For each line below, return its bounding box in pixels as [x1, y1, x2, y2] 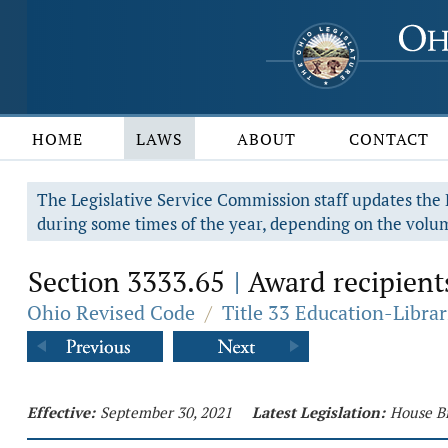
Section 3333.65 [28, 263, 232, 300]
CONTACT [349, 128, 430, 150]
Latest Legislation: [252, 402, 385, 422]
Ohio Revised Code [27, 299, 195, 326]
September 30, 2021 [100, 402, 232, 422]
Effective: [27, 402, 95, 422]
